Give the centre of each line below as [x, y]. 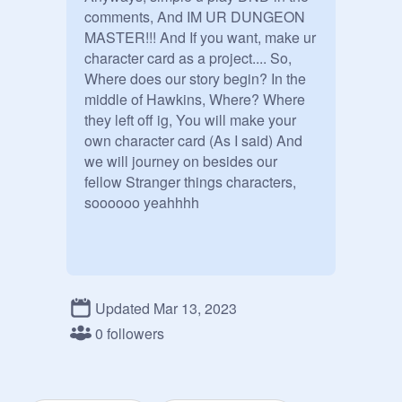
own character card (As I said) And [193, 140]
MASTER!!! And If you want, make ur [200, 37]
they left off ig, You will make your [190, 120]
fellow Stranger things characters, [190, 182]
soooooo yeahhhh [142, 202]
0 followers [130, 333]
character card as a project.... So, [188, 58]
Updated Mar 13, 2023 [166, 308]
